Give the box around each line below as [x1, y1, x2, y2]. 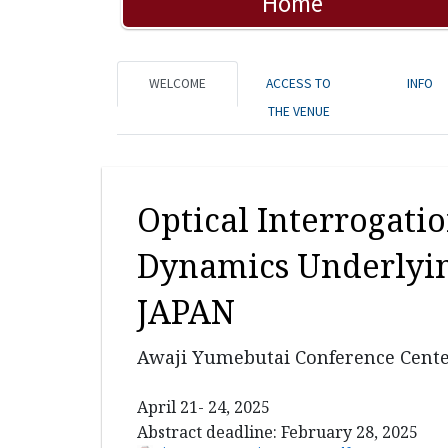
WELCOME [149, 75, 207, 93]
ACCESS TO [266, 75, 332, 93]
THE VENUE [267, 103, 330, 121]
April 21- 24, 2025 [137, 396, 270, 419]
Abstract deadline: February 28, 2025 [137, 421, 418, 444]
